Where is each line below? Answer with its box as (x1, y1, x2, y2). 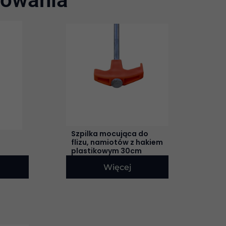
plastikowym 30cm (71, 145, 142, 156)
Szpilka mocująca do (71, 128, 149, 139)
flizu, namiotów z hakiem (71, 137, 163, 147)
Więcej (103, 162, 132, 172)
